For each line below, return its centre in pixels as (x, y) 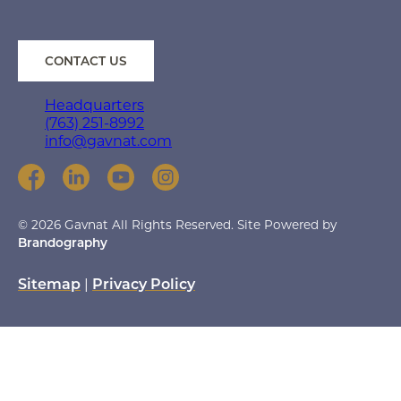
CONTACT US (86, 60)
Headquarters (94, 104)
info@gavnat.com (108, 140)
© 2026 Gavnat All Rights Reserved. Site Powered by (177, 224)
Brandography (63, 242)
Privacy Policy (144, 283)
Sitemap (49, 283)
